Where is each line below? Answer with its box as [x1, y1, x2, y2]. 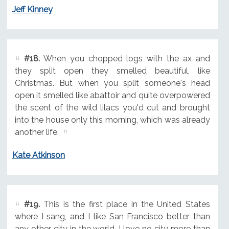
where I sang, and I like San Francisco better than [14, 212, 210, 222]
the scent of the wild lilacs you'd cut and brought [14, 103, 210, 113]
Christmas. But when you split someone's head [14, 78, 210, 88]
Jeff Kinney [12, 5, 53, 15]
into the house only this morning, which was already [14, 115, 210, 125]
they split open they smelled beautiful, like [14, 66, 210, 76]
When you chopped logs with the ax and [39, 54, 210, 64]
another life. [14, 127, 59, 138]
